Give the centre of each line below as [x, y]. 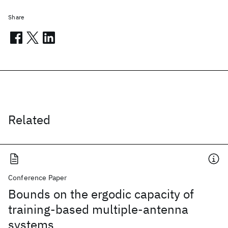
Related [29, 120]
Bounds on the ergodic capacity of [101, 194]
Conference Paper [38, 178]
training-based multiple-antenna [98, 209]
